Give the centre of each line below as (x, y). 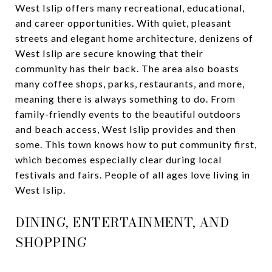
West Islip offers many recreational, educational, (130, 7)
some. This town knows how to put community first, (136, 144)
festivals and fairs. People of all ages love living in (133, 174)
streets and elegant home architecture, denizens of (134, 38)
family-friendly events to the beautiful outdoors (128, 114)
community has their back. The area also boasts (127, 68)
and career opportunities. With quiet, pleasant (123, 22)
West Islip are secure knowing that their (109, 53)
